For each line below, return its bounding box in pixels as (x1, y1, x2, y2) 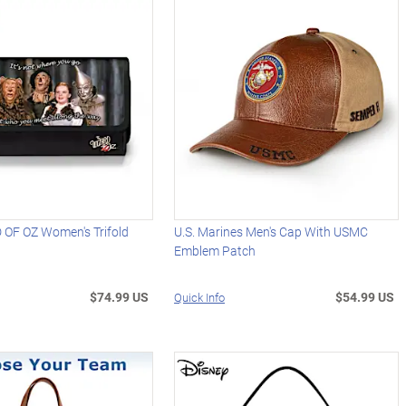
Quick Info (174, 289, 226, 306)
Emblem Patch (174, 242, 256, 260)
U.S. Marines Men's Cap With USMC (174, 223, 369, 241)
